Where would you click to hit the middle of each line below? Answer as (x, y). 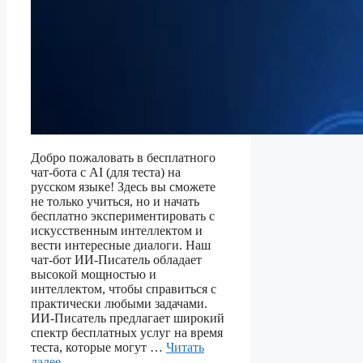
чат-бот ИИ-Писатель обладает (116, 260)
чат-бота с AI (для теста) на (106, 173)
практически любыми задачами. (119, 304)
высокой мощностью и (94, 275)
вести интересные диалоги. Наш (121, 246)
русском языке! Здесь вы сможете (123, 187)
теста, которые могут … (98, 348)
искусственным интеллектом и (117, 231)
